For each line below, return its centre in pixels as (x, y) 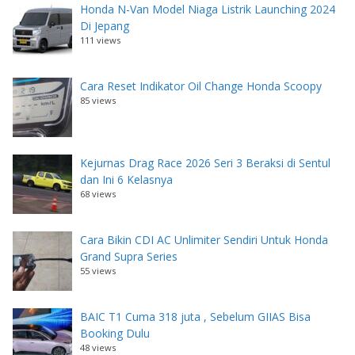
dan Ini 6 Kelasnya (126, 179)
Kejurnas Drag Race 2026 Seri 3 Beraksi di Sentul (205, 162)
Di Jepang (105, 25)
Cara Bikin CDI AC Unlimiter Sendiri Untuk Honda (204, 239)
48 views (98, 347)
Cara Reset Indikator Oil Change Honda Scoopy (201, 86)
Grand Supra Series (129, 256)
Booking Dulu (115, 333)
